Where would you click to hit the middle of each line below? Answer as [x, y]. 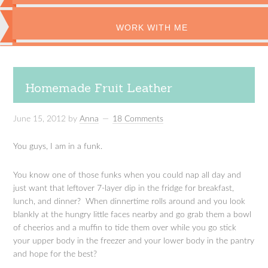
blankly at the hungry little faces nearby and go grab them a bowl [133, 215]
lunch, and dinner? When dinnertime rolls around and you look [130, 202]
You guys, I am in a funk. [58, 147]
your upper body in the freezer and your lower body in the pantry [134, 241]
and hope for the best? [55, 254]
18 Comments [138, 119]
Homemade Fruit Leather [99, 88]
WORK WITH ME [152, 28]
